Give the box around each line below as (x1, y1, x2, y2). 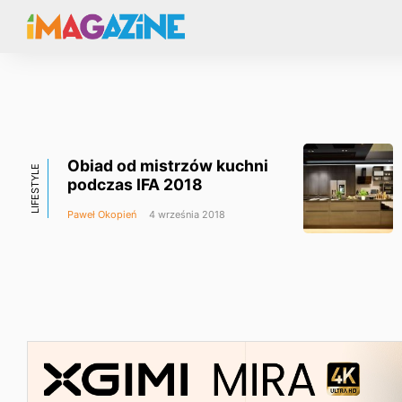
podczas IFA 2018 (67, 175, 203, 194)
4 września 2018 (146, 208, 225, 221)
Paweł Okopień (67, 208, 136, 221)
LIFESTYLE (29, 163, 41, 214)
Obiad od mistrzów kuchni (67, 156, 268, 175)
